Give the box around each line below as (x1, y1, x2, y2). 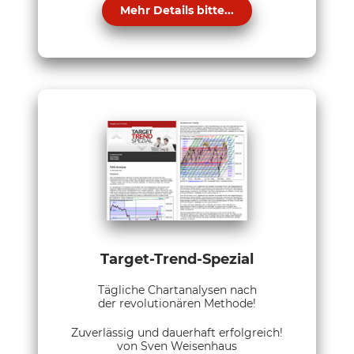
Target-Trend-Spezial (100, 250, 254, 269)
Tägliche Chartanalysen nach (97, 283, 257, 298)
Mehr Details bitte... (120, 3, 234, 18)
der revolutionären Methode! (98, 296, 256, 311)
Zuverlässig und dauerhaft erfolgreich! (71, 326, 283, 341)
